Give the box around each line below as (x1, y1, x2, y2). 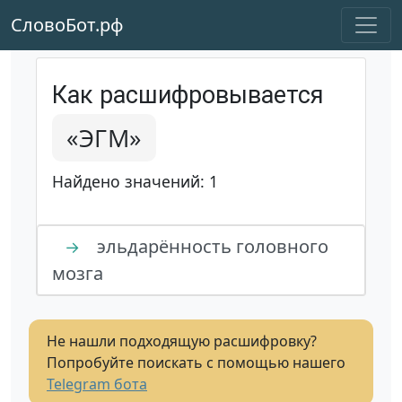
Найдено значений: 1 (52, 170, 218, 192)
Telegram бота (47, 374, 147, 394)
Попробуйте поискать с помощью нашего (47, 353, 345, 372)
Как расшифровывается (52, 81, 324, 109)
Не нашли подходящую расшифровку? (47, 331, 317, 351)
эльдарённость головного (92, 234, 328, 258)
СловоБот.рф (11, 13, 124, 37)
